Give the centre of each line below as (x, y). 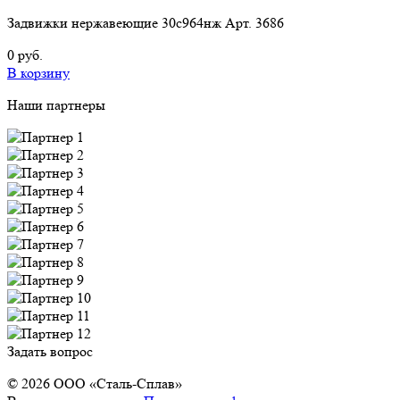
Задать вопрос (50, 351)
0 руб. (25, 54)
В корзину (38, 72)
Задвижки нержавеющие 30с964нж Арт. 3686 (146, 22)
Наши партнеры (56, 104)
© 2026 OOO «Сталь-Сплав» (95, 383)
